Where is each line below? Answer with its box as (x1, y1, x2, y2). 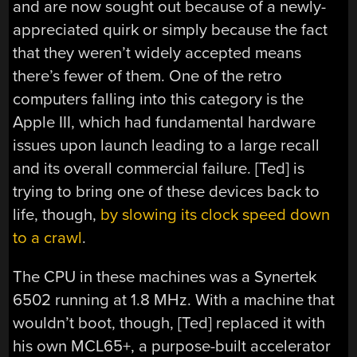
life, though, (13, 204, 101, 225)
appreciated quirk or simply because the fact (13, 19, 328, 40)
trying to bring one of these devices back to (13, 181, 320, 202)
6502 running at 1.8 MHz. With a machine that (13, 289, 335, 310)
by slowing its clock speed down (100, 204, 331, 225)
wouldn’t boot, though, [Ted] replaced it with (13, 312, 326, 333)
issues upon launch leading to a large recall (13, 135, 320, 155)
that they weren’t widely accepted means (13, 42, 302, 63)
